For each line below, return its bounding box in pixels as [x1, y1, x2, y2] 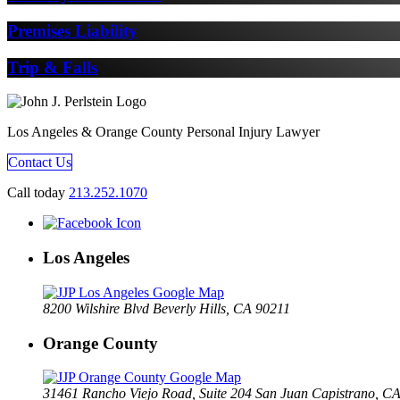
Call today [7, 185, 69, 201]
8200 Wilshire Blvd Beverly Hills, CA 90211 [43, 300, 290, 316]
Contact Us [8, 154, 71, 171]
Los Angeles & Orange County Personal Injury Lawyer [7, 124, 320, 140]
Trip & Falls [7, 57, 97, 77]
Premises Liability [7, 21, 137, 40]
